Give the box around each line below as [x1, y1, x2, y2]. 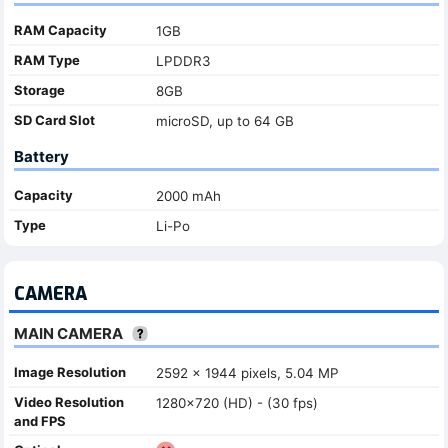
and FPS [14, 412, 66, 429]
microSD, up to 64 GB [155, 112, 294, 129]
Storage [14, 81, 65, 98]
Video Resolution [14, 393, 124, 410]
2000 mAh [155, 187, 221, 204]
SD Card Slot [14, 111, 95, 128]
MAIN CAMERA [14, 323, 126, 343]
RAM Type [14, 51, 80, 68]
